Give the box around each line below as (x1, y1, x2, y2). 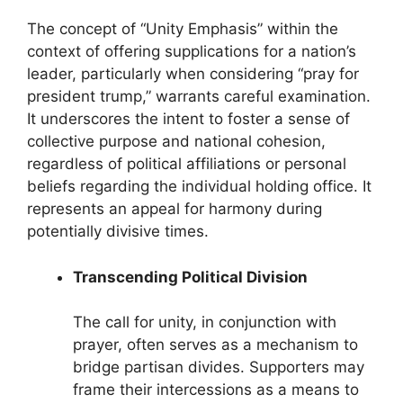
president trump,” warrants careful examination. (27, 87, 371, 106)
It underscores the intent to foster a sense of (27, 110, 350, 129)
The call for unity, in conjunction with (73, 313, 336, 332)
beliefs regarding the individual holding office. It (27, 177, 372, 196)
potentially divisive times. (27, 222, 209, 241)
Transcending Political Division (73, 267, 308, 286)
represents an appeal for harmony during (27, 200, 322, 219)
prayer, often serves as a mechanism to (73, 336, 358, 354)
